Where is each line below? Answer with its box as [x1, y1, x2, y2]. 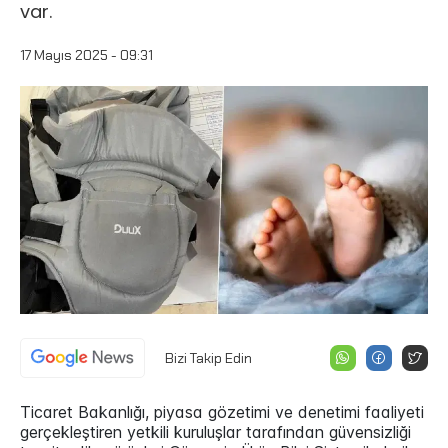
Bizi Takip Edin [165, 349, 252, 368]
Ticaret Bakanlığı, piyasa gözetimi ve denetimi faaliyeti [20, 402, 424, 423]
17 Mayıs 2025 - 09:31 [20, 46, 153, 64]
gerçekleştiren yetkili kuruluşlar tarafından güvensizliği [20, 422, 411, 443]
